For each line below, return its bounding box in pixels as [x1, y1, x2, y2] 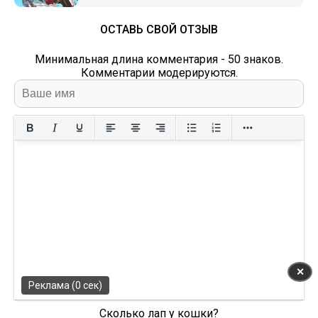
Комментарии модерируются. [80, 66, 238, 79]
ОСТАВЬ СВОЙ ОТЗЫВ [100, 23, 218, 36]
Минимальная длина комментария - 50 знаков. [35, 53, 283, 66]
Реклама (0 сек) [28, 280, 102, 291]
